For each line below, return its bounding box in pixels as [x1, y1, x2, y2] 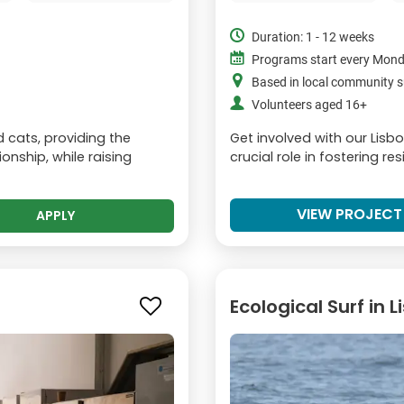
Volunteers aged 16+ [252, 96, 367, 113]
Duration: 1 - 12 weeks [252, 29, 374, 45]
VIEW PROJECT [296, 203, 402, 225]
